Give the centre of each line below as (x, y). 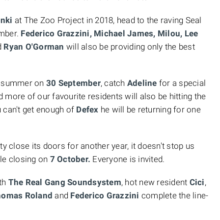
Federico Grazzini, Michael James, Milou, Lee (110, 33)
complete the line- (175, 195)
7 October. (70, 159)
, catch (114, 83)
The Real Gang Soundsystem (65, 182)
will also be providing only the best (130, 47)
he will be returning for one (150, 110)
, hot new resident (155, 182)
